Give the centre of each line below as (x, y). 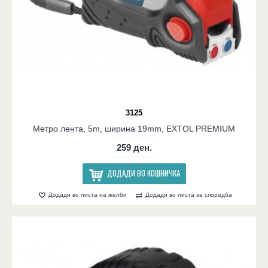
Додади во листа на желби (88, 195)
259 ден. (134, 148)
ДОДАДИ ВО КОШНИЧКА (143, 173)
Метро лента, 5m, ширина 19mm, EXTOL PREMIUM (134, 129)
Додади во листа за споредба (189, 195)
